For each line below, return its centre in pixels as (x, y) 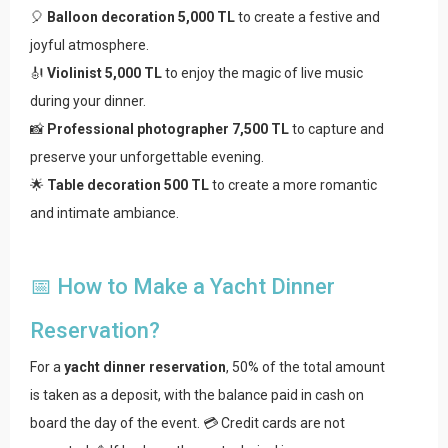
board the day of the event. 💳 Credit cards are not (187, 423)
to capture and (336, 129)
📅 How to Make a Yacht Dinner (182, 287)
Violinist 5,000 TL (104, 73)
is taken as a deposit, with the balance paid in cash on (197, 395)
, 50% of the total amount (305, 367)
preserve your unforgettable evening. (147, 157)
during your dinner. (88, 101)
